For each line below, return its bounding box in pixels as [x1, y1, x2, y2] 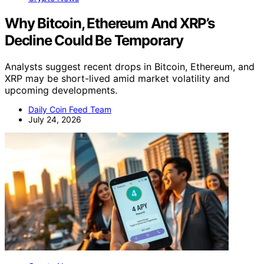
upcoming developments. [5, 84, 117, 97]
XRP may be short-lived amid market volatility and [5, 72, 230, 85]
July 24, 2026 [28, 114, 81, 125]
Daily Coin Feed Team [28, 104, 111, 115]
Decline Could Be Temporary [5, 32, 183, 49]
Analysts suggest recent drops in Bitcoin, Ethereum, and [5, 61, 255, 73]
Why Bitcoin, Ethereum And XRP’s [5, 15, 214, 32]
